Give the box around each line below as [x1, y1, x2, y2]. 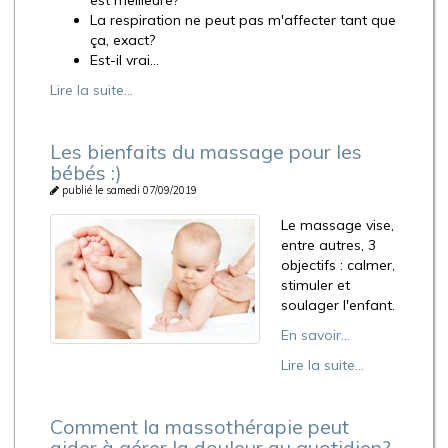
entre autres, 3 [281, 236, 376, 255]
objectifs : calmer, [281, 256, 395, 275]
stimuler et [281, 276, 350, 295]
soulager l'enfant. [281, 296, 395, 315]
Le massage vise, [281, 216, 394, 235]
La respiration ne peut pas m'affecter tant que [90, 11, 396, 30]
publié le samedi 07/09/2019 [59, 183, 197, 198]
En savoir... [281, 326, 350, 345]
